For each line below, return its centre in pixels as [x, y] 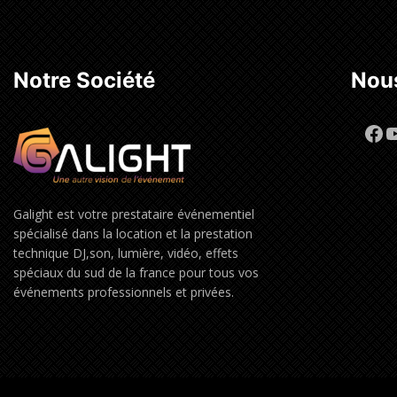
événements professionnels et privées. [124, 292]
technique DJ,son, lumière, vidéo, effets [126, 253]
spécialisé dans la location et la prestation [133, 234]
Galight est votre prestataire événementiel [134, 214]
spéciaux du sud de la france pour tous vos [136, 273]
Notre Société [84, 81]
